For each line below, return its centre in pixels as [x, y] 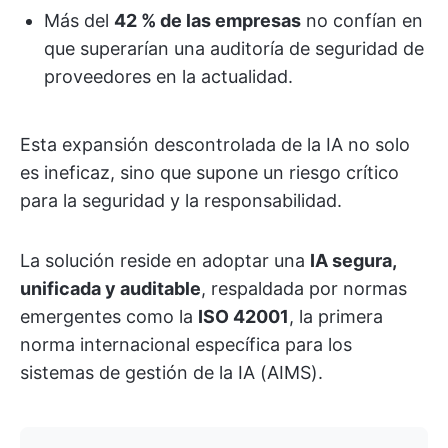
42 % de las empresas [207, 20]
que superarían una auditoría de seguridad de [234, 48]
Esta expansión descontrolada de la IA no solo [215, 144]
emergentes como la [109, 316]
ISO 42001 [243, 316]
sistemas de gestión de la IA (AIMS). [171, 372]
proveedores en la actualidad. [168, 76]
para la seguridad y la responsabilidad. [181, 200]
